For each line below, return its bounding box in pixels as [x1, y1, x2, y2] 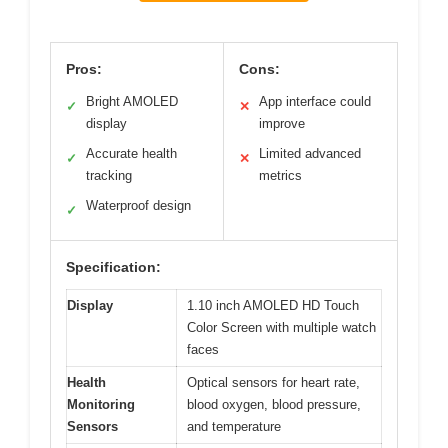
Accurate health [86, 146, 177, 162]
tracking [86, 168, 132, 184]
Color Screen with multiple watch [187, 320, 376, 336]
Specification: [66, 259, 161, 276]
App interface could [259, 94, 371, 110]
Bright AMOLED [86, 94, 178, 110]
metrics [259, 168, 302, 184]
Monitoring [67, 397, 135, 413]
